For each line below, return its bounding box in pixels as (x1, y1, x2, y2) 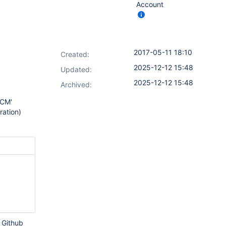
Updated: (61, 65, 92, 74)
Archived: (61, 80, 92, 89)
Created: (61, 50, 89, 59)
